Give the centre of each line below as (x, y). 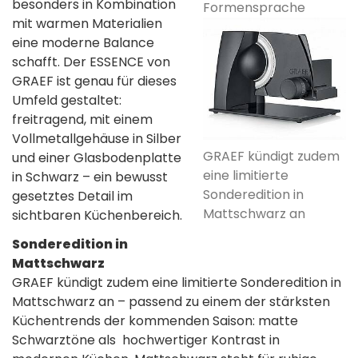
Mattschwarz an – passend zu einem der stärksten (171, 302)
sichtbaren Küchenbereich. (99, 216)
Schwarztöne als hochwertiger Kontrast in (146, 340)
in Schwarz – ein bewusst (90, 177)
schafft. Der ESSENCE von (91, 62)
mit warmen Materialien (87, 24)
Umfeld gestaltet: (67, 101)
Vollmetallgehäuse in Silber (97, 139)
